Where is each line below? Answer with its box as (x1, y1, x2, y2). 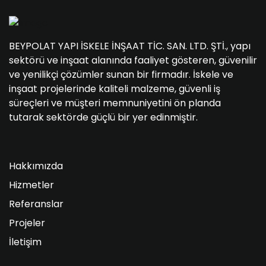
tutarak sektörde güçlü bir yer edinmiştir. (9, 110, 198, 125)
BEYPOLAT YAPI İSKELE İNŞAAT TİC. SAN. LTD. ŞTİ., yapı (9, 39, 251, 53)
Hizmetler (9, 178, 54, 192)
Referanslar (9, 197, 64, 211)
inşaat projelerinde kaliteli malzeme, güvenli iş (9, 82, 220, 96)
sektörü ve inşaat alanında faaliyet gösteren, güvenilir (9, 53, 257, 68)
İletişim (9, 235, 42, 249)
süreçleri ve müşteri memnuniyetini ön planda (9, 96, 221, 110)
